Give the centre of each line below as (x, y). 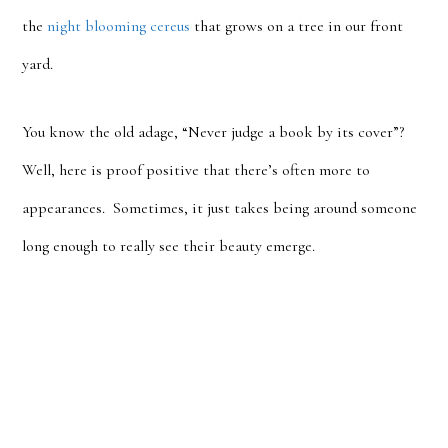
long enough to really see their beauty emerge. (171, 246)
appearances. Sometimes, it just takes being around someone (220, 208)
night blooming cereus (119, 26)
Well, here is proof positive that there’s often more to (196, 170)
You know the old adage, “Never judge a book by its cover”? (217, 132)
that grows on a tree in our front (297, 26)
